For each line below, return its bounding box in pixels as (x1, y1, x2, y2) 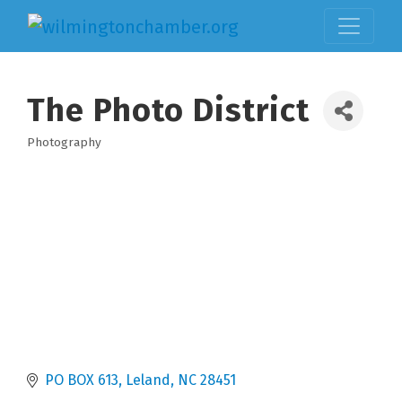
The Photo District (27, 90, 310, 130)
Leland (126, 371, 170, 389)
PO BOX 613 (45, 371, 118, 389)
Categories (26, 144, 127, 167)
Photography (27, 134, 101, 150)
